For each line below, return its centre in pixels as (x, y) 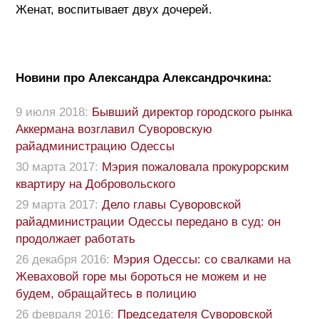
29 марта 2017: (57, 204)
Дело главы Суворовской (172, 204)
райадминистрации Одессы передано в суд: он (148, 221)
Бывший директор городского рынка (192, 112)
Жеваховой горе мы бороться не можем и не (141, 276)
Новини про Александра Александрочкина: (144, 78)
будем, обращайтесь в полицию (106, 293)
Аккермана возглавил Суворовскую (114, 129)
